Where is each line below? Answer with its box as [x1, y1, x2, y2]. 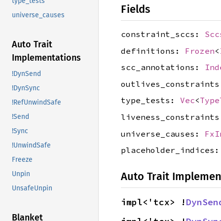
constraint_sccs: [121, 29, 205, 39]
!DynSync [12, 84, 40, 93]
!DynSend [12, 70, 41, 78]
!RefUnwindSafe [12, 98, 61, 107]
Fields [121, 2, 150, 16]
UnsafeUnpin [12, 184, 52, 193]
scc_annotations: [121, 62, 205, 73]
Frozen [185, 45, 215, 56]
